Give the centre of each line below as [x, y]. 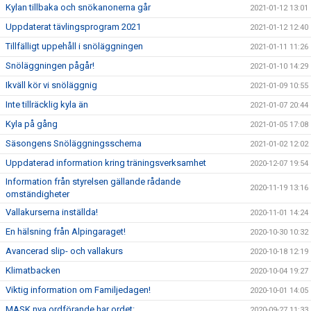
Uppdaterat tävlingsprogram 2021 [73, 27]
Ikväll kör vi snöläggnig [51, 85]
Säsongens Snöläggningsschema [74, 143]
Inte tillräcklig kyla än [47, 104]
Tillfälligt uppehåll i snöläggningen [74, 46]
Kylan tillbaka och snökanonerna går [78, 7]
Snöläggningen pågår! [50, 66]
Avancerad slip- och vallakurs [64, 251]
